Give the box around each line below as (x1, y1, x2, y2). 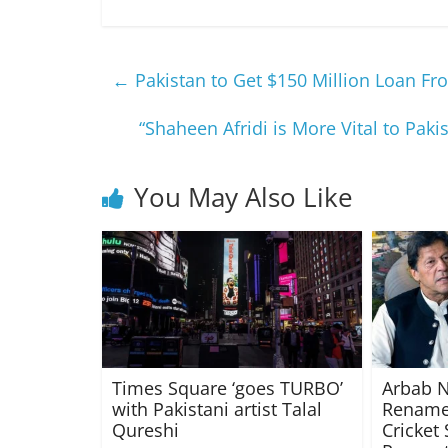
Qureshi (112, 417, 179, 442)
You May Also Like (134, 179, 353, 216)
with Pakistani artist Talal (112, 396, 322, 421)
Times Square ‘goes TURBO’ (112, 375, 343, 400)
